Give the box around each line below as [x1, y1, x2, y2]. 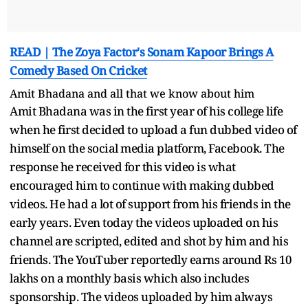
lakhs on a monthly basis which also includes [10, 269, 249, 286]
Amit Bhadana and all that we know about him [10, 85, 254, 101]
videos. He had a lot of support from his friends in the [10, 195, 291, 212]
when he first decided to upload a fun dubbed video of [10, 121, 297, 137]
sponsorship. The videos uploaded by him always [10, 288, 272, 305]
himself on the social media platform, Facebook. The [10, 140, 285, 156]
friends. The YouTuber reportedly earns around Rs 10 [10, 251, 292, 267]
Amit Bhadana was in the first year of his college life [10, 102, 283, 119]
